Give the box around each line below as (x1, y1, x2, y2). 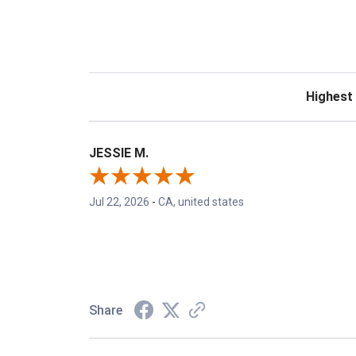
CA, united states (158, 195, 244, 209)
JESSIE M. (89, 145, 149, 161)
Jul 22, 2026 (89, 195, 149, 209)
